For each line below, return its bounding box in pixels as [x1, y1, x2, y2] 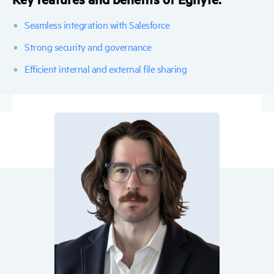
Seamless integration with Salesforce [24, 17, 169, 31]
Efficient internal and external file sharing [24, 61, 187, 75]
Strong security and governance [24, 39, 151, 53]
